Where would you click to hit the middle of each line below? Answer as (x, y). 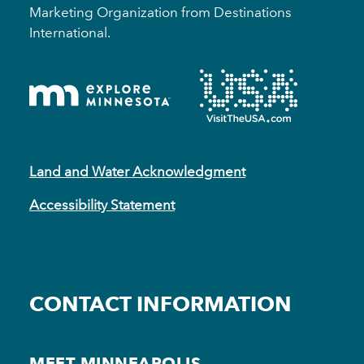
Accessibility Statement (102, 204)
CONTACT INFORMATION (160, 303)
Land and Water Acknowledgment (137, 171)
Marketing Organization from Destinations (160, 12)
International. (70, 32)
